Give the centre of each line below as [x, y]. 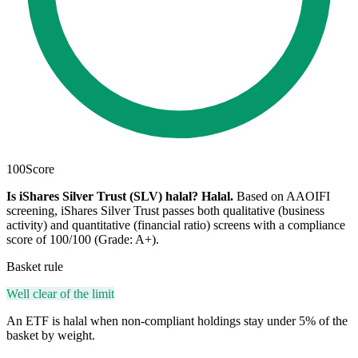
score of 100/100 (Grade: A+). [83, 239]
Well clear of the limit [60, 293]
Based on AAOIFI [283, 196]
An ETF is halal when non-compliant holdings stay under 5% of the [177, 320]
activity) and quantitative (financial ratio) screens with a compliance [176, 225]
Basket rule [35, 266]
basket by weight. [51, 335]
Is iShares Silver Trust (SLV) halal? [102, 196]
